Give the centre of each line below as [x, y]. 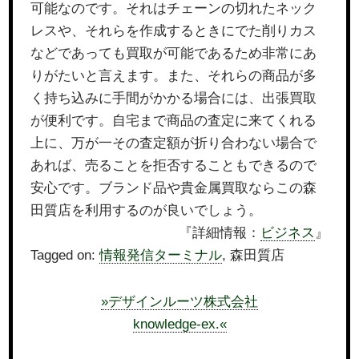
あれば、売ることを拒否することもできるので [174, 165]
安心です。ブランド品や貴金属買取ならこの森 [174, 188]
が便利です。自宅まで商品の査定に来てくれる [174, 121]
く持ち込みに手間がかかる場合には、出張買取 [174, 98]
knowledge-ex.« [179, 324]
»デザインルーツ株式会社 [179, 302]
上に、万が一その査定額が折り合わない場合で [174, 143]
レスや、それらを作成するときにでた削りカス [174, 31]
